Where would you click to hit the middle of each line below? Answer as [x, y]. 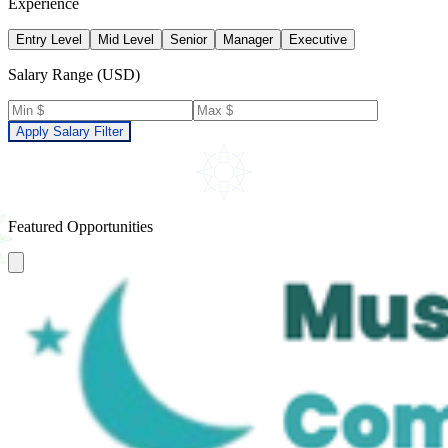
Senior [188, 40]
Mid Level [126, 40]
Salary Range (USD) [74, 75]
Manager [248, 40]
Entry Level [49, 40]
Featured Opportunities [80, 227]
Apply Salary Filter [69, 132]
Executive [318, 40]
